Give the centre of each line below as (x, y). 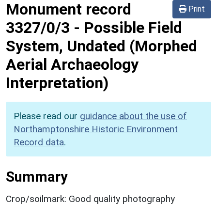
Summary (37, 177)
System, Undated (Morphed (101, 46)
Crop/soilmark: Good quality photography (90, 199)
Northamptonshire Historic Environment (96, 129)
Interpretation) (57, 83)
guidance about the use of (133, 116)
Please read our (47, 116)
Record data (39, 142)
